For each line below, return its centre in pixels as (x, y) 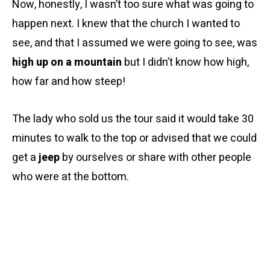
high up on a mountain (67, 62)
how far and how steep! (69, 82)
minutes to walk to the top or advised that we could (134, 138)
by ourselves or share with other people (155, 158)
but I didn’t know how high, (185, 62)
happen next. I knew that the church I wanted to (126, 24)
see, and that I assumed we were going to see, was (135, 43)
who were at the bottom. (71, 177)
